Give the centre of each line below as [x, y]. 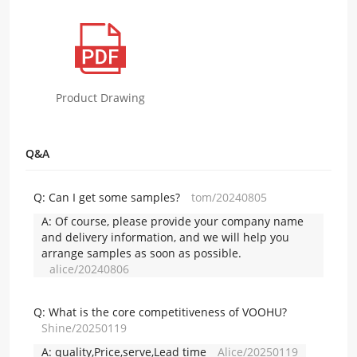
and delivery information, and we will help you [165, 237]
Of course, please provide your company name [179, 222]
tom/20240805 [229, 198]
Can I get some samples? [116, 198]
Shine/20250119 [84, 328]
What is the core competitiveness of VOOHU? [168, 312]
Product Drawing [100, 98]
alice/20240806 [89, 269]
